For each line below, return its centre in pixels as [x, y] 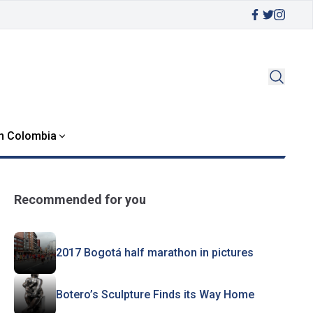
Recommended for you [80, 199]
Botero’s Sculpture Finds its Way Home [155, 294]
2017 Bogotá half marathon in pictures [154, 253]
